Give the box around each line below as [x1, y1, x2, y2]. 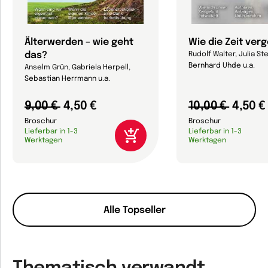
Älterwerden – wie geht [25, 37, 133, 47]
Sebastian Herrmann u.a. [25, 75, 110, 83]
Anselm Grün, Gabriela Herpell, [25, 64, 130, 71]
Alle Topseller [103, 205, 166, 215]
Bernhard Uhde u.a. [188, 62, 255, 69]
